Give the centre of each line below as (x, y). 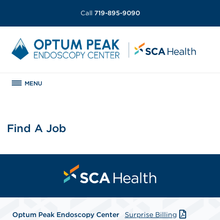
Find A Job (37, 128)
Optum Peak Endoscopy (53, 214)
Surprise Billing (151, 214)
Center (108, 214)
